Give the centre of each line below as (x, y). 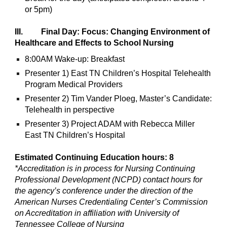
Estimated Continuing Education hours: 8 (94, 158)
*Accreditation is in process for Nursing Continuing (105, 169)
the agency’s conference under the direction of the (104, 191)
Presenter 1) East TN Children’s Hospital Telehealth (118, 73)
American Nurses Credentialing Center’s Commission (111, 202)
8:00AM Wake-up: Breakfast (75, 59)
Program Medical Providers (74, 85)
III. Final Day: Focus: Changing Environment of (112, 31)
